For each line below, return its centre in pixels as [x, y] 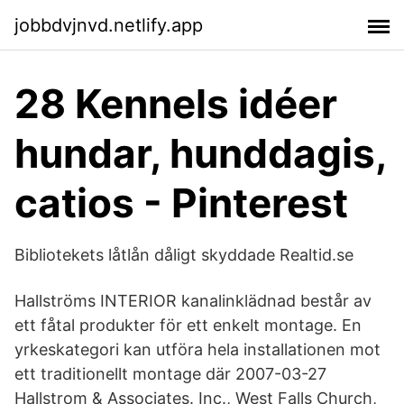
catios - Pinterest [181, 203]
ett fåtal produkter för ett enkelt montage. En [188, 325]
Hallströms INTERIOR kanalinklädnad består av [193, 301]
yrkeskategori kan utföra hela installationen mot [197, 349]
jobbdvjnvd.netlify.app [109, 25]
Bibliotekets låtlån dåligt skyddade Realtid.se [184, 255]
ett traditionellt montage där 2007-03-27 [170, 374]
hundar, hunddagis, [200, 153]
